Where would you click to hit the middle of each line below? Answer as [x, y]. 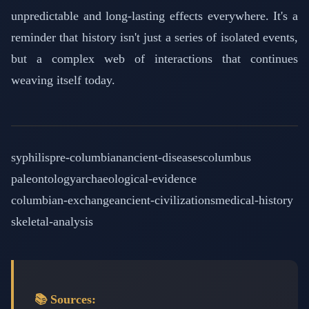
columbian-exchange [63, 200]
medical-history [254, 200]
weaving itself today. [63, 80]
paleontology [43, 178]
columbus [227, 157]
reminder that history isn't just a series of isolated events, [154, 37]
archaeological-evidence [136, 178]
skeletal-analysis [52, 221]
